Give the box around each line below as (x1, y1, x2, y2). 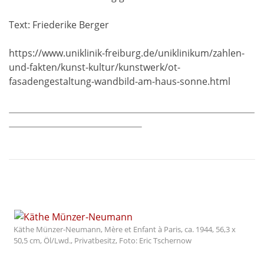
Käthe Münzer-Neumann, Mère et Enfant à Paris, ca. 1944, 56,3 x (14, 223, 236, 235)
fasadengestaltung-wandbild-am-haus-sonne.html (9, 75, 230, 88)
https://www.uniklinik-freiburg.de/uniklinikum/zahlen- (9, 47, 245, 60)
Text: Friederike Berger (9, 18, 109, 32)
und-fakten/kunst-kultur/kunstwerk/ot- (9, 61, 180, 74)
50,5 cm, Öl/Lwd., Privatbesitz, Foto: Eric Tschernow (14, 235, 192, 246)
